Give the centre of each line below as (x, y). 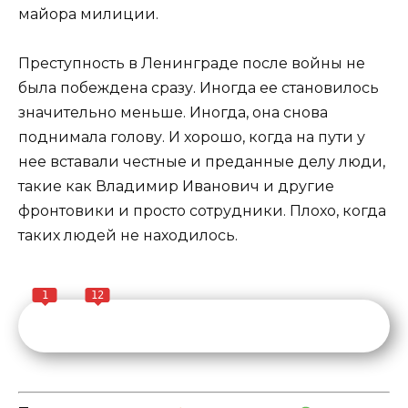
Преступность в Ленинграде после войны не (192, 63)
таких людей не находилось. (128, 235)
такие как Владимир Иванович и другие (176, 186)
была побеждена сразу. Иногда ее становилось (199, 87)
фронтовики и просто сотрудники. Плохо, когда (202, 210)
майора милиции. (88, 14)
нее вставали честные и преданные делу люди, (202, 161)
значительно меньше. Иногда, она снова (173, 112)
